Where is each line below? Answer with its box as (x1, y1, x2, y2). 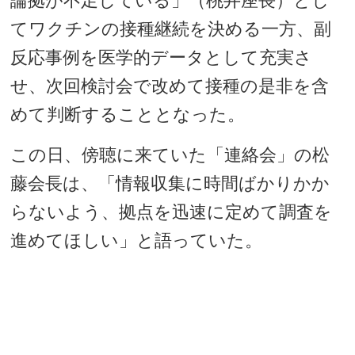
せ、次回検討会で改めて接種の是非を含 (10, 76, 330, 96)
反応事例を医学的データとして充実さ (10, 48, 313, 67)
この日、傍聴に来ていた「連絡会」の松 (10, 145, 330, 165)
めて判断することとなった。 (10, 105, 246, 124)
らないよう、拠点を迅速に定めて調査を (10, 202, 333, 222)
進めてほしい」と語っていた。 (10, 231, 263, 250)
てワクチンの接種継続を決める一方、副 (10, 19, 332, 39)
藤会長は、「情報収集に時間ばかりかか (10, 174, 330, 193)
